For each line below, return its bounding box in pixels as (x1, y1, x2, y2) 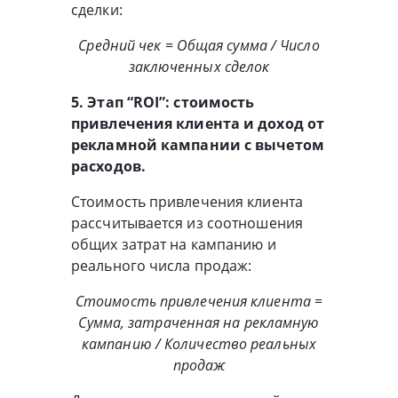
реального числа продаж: (71, 255, 252, 275)
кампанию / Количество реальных (81, 333, 316, 354)
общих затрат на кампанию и (71, 234, 276, 254)
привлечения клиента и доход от (71, 113, 325, 133)
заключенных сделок (128, 56, 270, 76)
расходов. (71, 155, 146, 176)
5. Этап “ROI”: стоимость (71, 92, 255, 112)
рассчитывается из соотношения (71, 212, 303, 233)
